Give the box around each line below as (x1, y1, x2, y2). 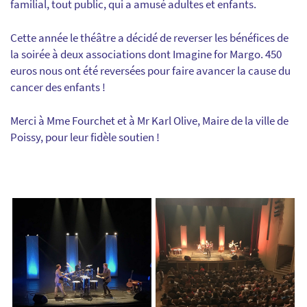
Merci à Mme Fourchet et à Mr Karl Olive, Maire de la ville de (10, 113, 288, 128)
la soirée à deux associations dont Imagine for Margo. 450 (10, 47, 282, 62)
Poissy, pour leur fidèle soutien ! (10, 130, 160, 145)
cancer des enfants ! (10, 79, 106, 95)
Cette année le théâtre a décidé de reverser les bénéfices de (10, 30, 288, 45)
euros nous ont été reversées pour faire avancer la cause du (10, 63, 291, 78)
